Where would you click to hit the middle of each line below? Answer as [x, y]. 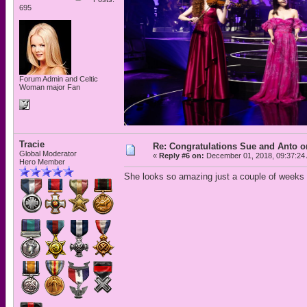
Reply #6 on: [182, 156]
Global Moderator [48, 153]
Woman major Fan [50, 87]
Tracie [32, 144]
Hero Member [42, 162]
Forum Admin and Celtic [59, 79]
